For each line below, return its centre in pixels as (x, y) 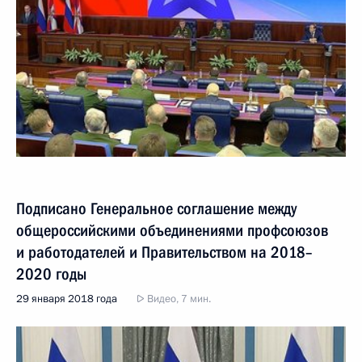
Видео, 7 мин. (178, 299)
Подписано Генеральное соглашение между (156, 208)
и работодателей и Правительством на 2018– (164, 252)
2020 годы (51, 274)
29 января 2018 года (67, 299)
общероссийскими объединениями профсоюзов (172, 230)
